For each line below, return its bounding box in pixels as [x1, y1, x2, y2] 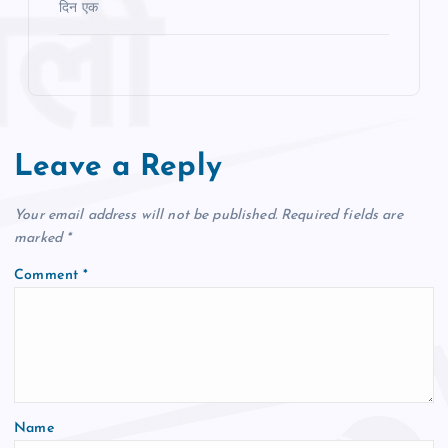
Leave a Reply [14, 153, 222, 183]
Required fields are [281, 207, 403, 223]
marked [14, 230, 67, 246]
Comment [14, 267, 84, 283]
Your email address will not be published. [14, 207, 277, 223]
